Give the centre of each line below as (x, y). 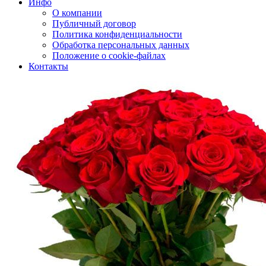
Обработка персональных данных (121, 45)
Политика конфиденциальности (117, 34)
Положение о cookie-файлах (109, 56)
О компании (77, 13)
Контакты (48, 66)
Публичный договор (94, 23)
